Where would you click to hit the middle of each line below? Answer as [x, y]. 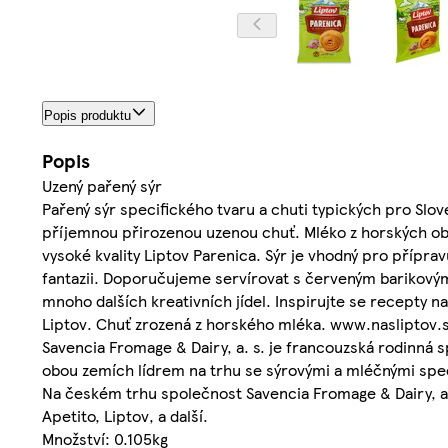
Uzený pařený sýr [102, 185]
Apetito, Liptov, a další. [125, 415]
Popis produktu [87, 115]
